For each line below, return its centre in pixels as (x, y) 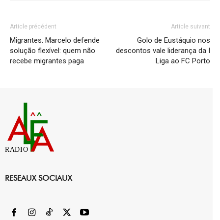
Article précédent (33, 26)
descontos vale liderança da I (163, 50)
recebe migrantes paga (47, 61)
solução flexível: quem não (53, 50)
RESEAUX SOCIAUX (38, 178)
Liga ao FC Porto (183, 61)
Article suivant (191, 26)
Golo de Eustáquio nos (174, 40)
